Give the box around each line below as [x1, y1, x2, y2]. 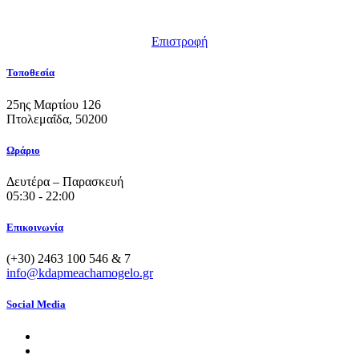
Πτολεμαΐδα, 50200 [6, 111, 107, 126]
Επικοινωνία [6, 221, 63, 234]
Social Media [6, 298, 66, 311]
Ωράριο [6, 143, 40, 156]
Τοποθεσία [6, 67, 54, 79]
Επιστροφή [151, 34, 208, 49]
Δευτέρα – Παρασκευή [6, 174, 123, 188]
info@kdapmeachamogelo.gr [6, 266, 153, 280]
